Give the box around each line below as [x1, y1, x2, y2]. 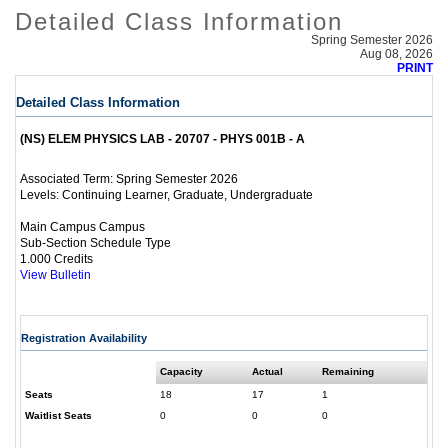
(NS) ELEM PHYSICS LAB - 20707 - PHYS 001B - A [20, 132, 305, 146]
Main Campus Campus [20, 220, 145, 234]
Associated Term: [20, 173, 116, 186]
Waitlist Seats [25, 410, 92, 422]
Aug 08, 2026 [360, 47, 433, 61]
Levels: [20, 189, 62, 202]
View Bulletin [20, 269, 91, 282]
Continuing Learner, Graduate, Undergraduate [62, 188, 313, 202]
